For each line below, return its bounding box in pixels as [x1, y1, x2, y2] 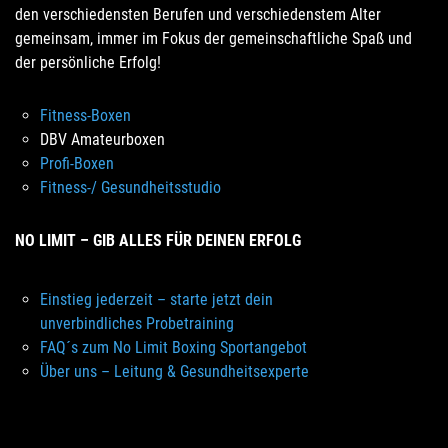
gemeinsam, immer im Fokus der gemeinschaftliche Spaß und [15, 29, 412, 48]
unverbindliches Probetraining [40, 314, 234, 333]
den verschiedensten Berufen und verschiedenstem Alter [15, 5, 381, 24]
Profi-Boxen [40, 154, 114, 173]
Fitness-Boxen [40, 106, 131, 125]
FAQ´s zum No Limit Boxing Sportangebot [40, 338, 307, 357]
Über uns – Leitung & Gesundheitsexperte [40, 362, 309, 381]
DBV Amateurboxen [40, 130, 165, 149]
